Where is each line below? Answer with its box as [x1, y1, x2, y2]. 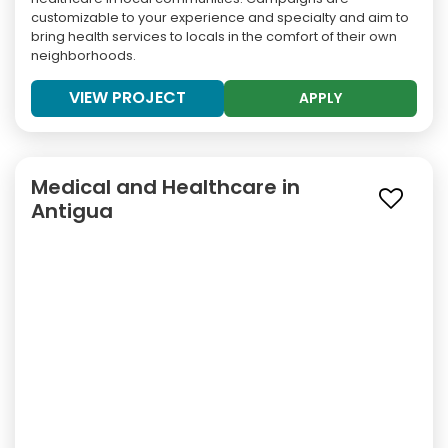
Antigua [31, 197, 113, 226]
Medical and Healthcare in [31, 173, 300, 202]
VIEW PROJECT [69, 86, 186, 110]
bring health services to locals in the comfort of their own [31, 28, 397, 46]
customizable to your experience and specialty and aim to [31, 9, 409, 27]
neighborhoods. [31, 47, 136, 65]
